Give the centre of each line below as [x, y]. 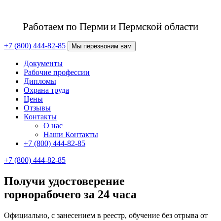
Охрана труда [46, 90]
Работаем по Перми [66, 27]
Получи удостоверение [64, 181]
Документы [43, 63]
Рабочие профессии [57, 72]
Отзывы [37, 108]
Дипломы [40, 81]
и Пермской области [154, 27]
